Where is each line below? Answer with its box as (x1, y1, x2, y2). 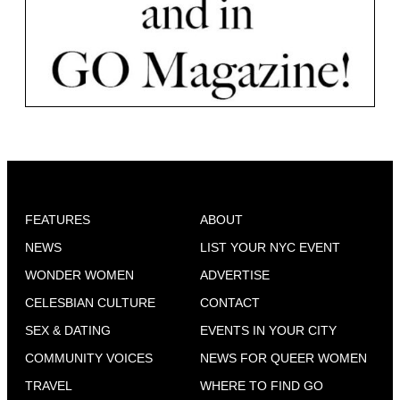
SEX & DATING (25, 323, 111, 338)
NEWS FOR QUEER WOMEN (200, 351, 367, 366)
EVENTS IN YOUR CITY (200, 323, 337, 338)
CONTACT (200, 296, 260, 311)
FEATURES (25, 212, 90, 228)
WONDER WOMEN (25, 268, 134, 283)
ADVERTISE (200, 268, 270, 283)
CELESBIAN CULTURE (25, 296, 155, 311)
